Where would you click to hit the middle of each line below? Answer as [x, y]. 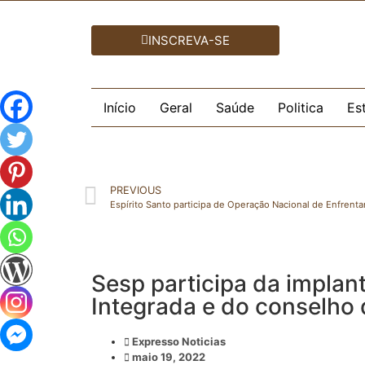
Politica [300, 108]
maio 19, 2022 [169, 357]
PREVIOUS [136, 190]
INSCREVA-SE [189, 40]
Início [119, 108]
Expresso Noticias [179, 341]
